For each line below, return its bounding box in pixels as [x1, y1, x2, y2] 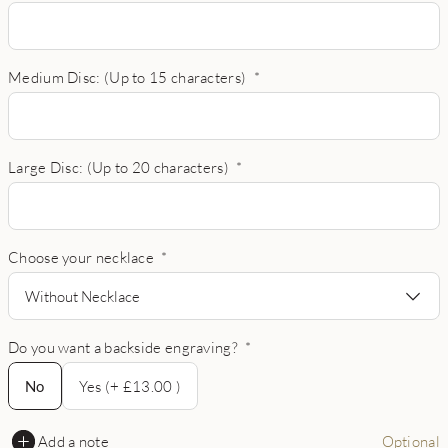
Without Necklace [25, 286, 140, 305]
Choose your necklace [8, 248, 155, 266]
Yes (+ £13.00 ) [78, 376, 182, 395]
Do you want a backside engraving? [8, 338, 238, 356]
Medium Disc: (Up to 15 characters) [8, 68, 247, 86]
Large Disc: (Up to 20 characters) [8, 158, 229, 176]
